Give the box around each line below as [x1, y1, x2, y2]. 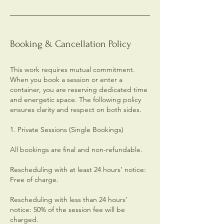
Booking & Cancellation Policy [10, 38, 131, 49]
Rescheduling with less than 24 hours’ [10, 195, 127, 204]
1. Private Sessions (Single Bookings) [10, 125, 123, 134]
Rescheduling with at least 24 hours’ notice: [10, 165, 146, 174]
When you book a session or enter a [10, 75, 122, 84]
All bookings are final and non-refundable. [10, 145, 142, 154]
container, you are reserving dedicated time [10, 85, 147, 94]
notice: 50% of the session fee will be [10, 205, 125, 214]
